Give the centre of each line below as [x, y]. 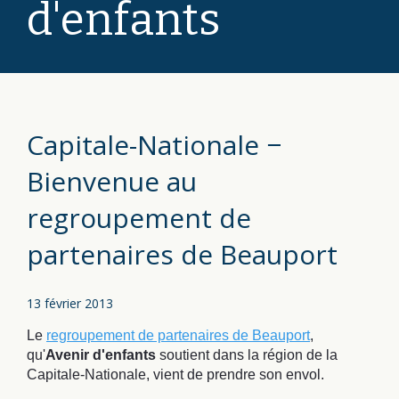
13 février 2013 [70, 303]
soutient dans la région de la [247, 354]
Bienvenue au [112, 181]
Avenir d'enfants [101, 354]
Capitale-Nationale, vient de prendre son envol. [175, 374]
